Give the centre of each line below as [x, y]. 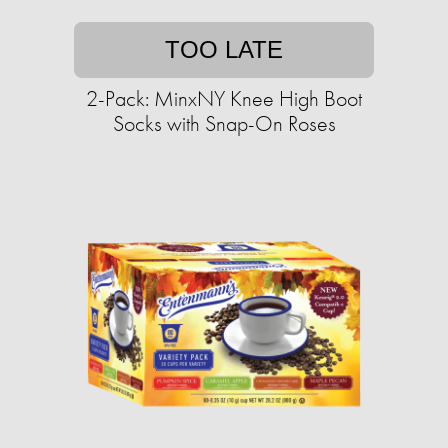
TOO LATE [224, 49]
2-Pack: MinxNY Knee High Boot [224, 98]
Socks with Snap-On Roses [224, 123]
